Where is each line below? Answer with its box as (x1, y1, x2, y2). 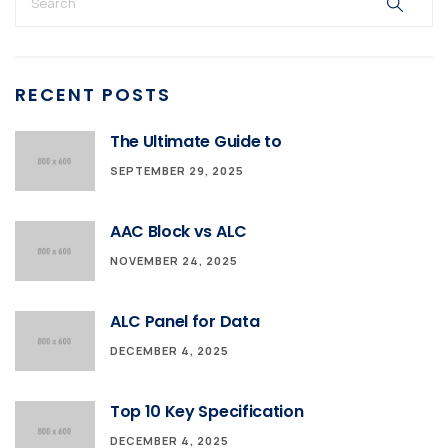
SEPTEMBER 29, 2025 (110, 162, 244, 178)
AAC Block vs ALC (110, 219, 247, 243)
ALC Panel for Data (110, 309, 260, 333)
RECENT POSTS (15, 81, 171, 107)
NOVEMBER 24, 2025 (110, 252, 238, 268)
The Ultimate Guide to (110, 129, 282, 153)
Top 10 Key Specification (110, 399, 304, 423)
